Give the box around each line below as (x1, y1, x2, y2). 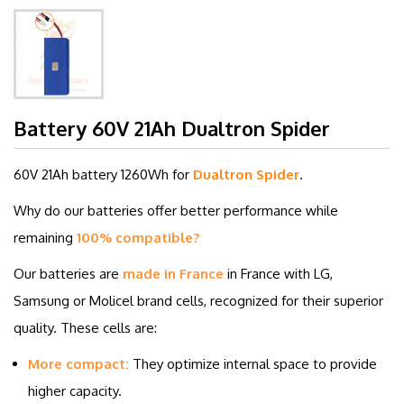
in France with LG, (224, 265, 333, 282)
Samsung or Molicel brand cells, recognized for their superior (14, 292, 383, 309)
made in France (123, 265, 224, 282)
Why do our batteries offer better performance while (14, 202, 338, 219)
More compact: (28, 355, 133, 372)
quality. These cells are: (14, 319, 157, 336)
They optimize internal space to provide (133, 355, 377, 372)
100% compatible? (77, 229, 199, 246)
